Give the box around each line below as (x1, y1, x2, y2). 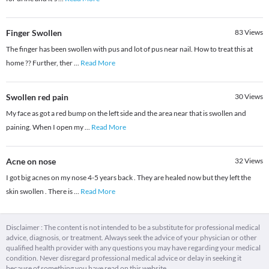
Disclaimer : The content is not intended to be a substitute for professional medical (6, 223, 260, 232)
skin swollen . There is (6, 187, 74, 196)
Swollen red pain (6, 92, 68, 103)
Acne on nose (6, 156, 56, 167)
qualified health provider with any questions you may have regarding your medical (6, 243, 261, 253)
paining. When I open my (6, 122, 85, 132)
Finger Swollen (6, 28, 62, 38)
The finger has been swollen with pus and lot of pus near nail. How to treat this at (6, 44, 253, 54)
